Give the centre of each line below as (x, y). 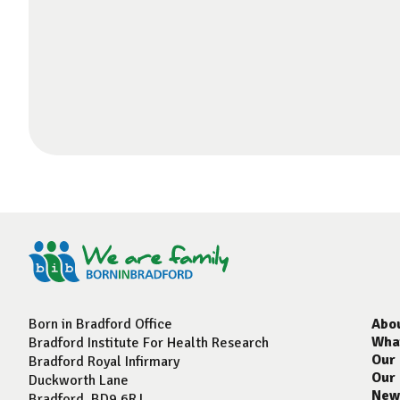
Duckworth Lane (79, 380)
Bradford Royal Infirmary (104, 361)
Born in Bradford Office (100, 324)
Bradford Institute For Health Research (149, 342)
